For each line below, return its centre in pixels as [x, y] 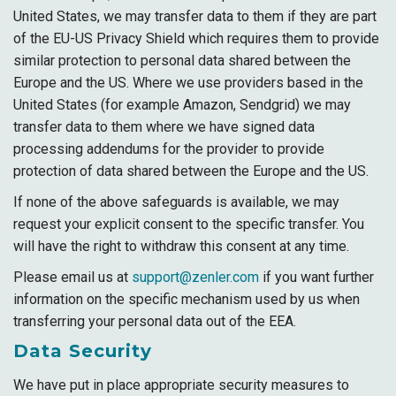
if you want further [316, 277]
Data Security [83, 351]
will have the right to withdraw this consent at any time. [181, 246]
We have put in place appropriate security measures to [181, 385]
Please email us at [72, 277]
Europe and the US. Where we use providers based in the [188, 83]
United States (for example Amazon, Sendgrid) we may [182, 105]
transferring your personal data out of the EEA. [155, 321]
